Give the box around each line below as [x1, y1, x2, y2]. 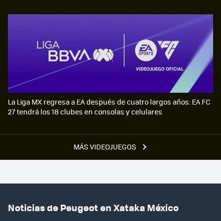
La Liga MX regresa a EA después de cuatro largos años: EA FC [8, 96, 210, 107]
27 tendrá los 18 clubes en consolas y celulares [8, 106, 162, 116]
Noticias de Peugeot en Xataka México [8, 201, 179, 215]
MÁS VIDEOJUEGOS [74, 141, 138, 151]
